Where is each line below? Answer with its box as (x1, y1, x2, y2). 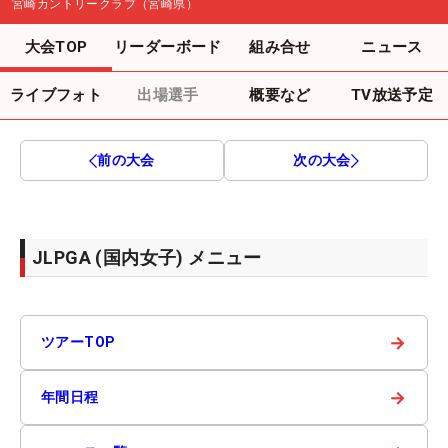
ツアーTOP (41, 334, 116, 351)
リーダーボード (114, 38, 222, 57)
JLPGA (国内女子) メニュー (32, 247, 262, 269)
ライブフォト (9, 86, 103, 105)
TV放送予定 (350, 86, 434, 105)
